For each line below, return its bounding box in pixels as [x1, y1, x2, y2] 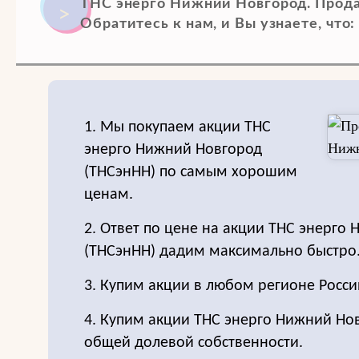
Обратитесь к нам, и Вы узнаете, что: [80, 17, 356, 31]
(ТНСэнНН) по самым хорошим [84, 164, 297, 180]
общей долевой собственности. [84, 335, 303, 351]
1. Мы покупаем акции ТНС [84, 119, 271, 135]
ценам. [84, 187, 133, 203]
